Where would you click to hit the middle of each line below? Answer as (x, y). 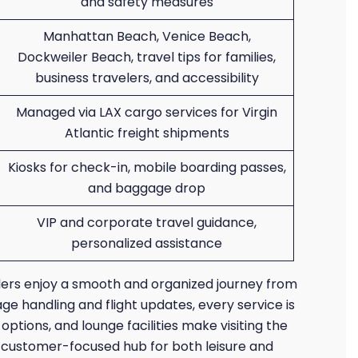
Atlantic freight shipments (147, 133)
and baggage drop (147, 188)
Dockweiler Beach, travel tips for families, (147, 57)
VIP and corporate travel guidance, (147, 223)
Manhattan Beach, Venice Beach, (147, 36)
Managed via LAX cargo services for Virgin (147, 112)
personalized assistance (147, 243)
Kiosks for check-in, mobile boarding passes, (147, 167)
